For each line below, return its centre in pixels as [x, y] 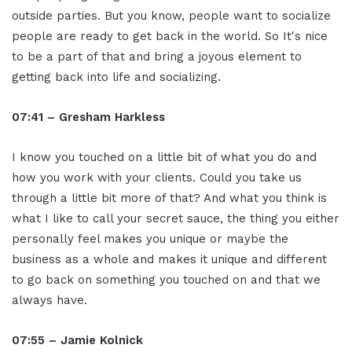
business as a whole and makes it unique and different [169, 260]
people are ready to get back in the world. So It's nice [170, 37]
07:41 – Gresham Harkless [88, 117]
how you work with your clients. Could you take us [157, 178]
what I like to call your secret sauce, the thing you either [176, 219]
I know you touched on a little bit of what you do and [164, 158]
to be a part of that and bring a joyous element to [157, 57]
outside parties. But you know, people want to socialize [171, 16]
